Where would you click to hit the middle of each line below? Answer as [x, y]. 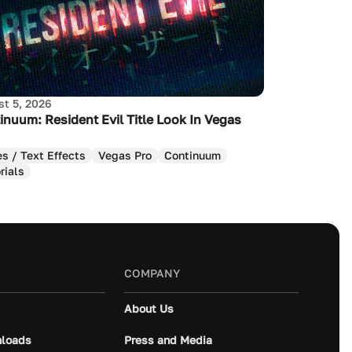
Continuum [192, 155]
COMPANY [152, 273]
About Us [148, 308]
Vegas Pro [125, 155]
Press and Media [168, 339]
